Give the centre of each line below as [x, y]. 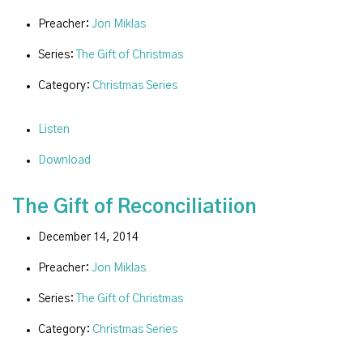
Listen [54, 129]
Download [64, 160]
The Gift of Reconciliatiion [134, 207]
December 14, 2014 [88, 237]
